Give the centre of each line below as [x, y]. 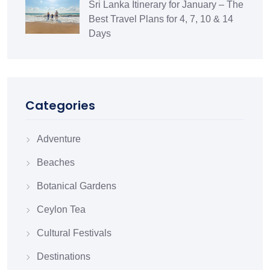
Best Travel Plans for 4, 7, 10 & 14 [161, 19]
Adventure [59, 139]
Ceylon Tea [61, 209]
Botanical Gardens [77, 186]
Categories [60, 105]
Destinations [64, 256]
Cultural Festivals [74, 233]
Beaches [56, 162]
